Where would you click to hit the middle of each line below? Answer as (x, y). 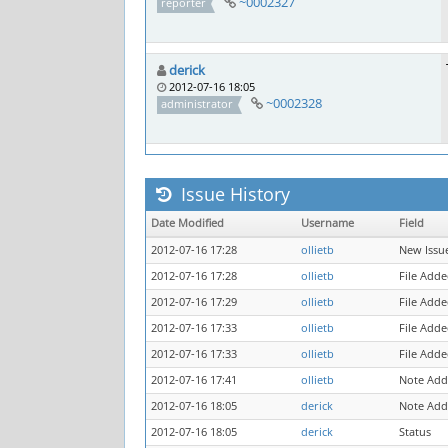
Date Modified (187, 223)
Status (415, 432)
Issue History (233, 194)
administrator (197, 103)
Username (327, 223)
